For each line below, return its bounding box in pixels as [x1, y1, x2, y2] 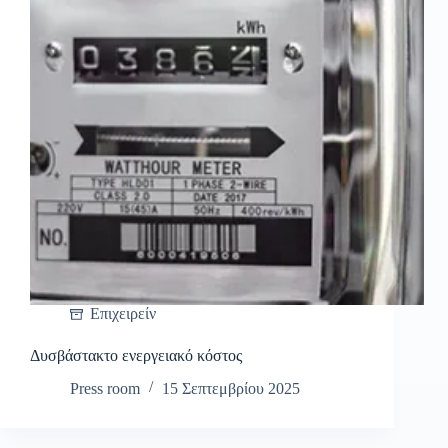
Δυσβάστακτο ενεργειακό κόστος [30, 347, 242, 365]
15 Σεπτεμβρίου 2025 [162, 380, 300, 398]
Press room [70, 380, 140, 398]
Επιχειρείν [90, 305, 156, 323]
